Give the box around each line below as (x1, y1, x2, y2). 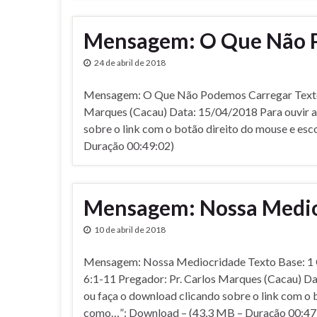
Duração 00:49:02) (83, 139, 174, 152)
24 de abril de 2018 (94, 57, 166, 68)
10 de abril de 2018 (94, 224, 166, 235)
